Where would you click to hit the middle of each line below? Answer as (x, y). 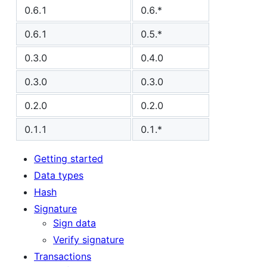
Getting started (69, 158)
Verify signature (89, 239)
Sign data (74, 223)
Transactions (63, 256)
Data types (59, 175)
